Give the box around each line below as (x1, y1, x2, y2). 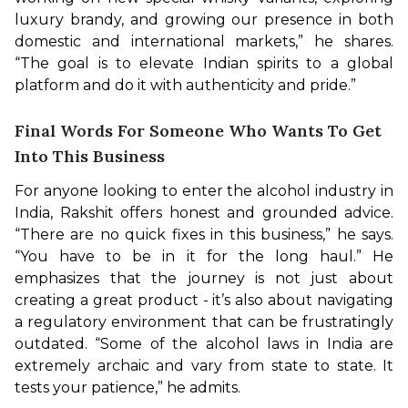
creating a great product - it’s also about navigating (15, 291, 393, 309)
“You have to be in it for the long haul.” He (15, 247, 393, 265)
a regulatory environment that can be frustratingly (15, 312, 393, 331)
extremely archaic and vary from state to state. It (15, 356, 393, 374)
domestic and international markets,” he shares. (15, 32, 393, 50)
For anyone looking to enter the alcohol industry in (15, 181, 393, 199)
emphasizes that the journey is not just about (15, 269, 393, 287)
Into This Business (15, 145, 169, 167)
